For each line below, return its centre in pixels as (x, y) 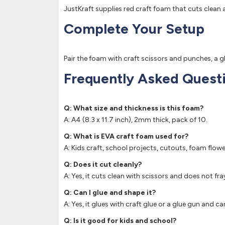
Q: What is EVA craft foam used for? (126, 136)
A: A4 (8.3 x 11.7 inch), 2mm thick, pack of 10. (136, 120)
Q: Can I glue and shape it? (110, 193)
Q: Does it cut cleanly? (103, 164)
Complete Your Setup (134, 29)
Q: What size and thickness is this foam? (134, 108)
